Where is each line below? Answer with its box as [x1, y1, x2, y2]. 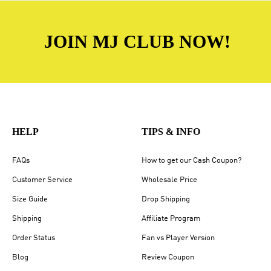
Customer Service [12, 176, 73, 184]
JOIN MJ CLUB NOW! [44, 31, 230, 51]
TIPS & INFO [142, 126, 200, 137]
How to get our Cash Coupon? [142, 157, 241, 165]
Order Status [12, 234, 55, 243]
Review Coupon [142, 253, 194, 262]
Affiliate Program [142, 215, 200, 223]
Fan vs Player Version [142, 234, 215, 243]
